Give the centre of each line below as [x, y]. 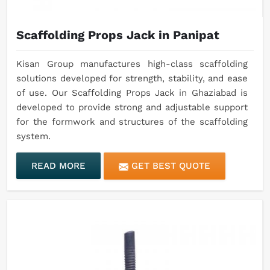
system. [33, 137]
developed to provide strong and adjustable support [132, 108]
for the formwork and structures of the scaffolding [132, 122]
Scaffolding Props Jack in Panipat [118, 35]
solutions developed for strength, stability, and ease [132, 79]
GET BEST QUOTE [169, 166]
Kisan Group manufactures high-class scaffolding [132, 64]
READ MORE [58, 166]
